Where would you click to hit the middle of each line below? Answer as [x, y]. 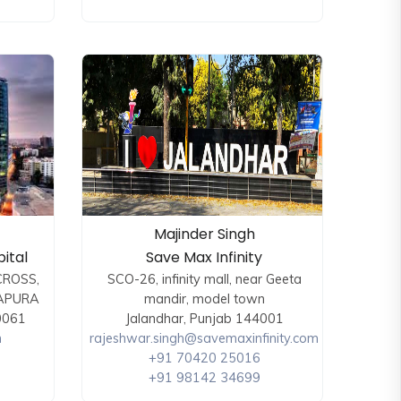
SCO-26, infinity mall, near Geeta [204, 279]
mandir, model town [204, 299]
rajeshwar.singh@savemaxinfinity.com [204, 338]
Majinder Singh [204, 235]
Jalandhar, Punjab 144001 [204, 319]
